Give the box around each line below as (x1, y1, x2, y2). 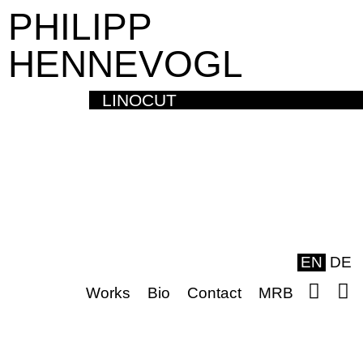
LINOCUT (102, 91, 177, 109)
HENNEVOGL (8, 43, 243, 85)
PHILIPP (8, 6, 152, 48)
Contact (187, 284, 241, 302)
